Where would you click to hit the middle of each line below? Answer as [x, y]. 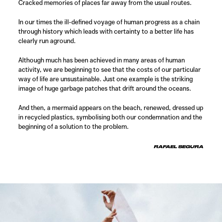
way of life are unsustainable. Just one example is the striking [106, 79]
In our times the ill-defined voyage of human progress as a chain [109, 22]
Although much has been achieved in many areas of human [102, 60]
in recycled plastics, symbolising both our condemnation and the [111, 117]
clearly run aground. [47, 41]
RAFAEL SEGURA [179, 146]
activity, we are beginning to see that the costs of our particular [110, 69]
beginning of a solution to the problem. [74, 126]
